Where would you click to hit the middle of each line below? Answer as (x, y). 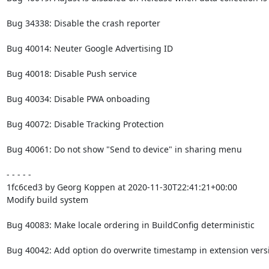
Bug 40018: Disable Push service (71, 74)
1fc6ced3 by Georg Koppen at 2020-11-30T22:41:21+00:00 (122, 187)
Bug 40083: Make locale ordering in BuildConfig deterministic (130, 225)
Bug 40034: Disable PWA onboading (78, 99)
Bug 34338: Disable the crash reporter (83, 23)
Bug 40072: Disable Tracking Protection (85, 124)
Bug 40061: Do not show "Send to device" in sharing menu (124, 149)
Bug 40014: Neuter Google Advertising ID (89, 48)
